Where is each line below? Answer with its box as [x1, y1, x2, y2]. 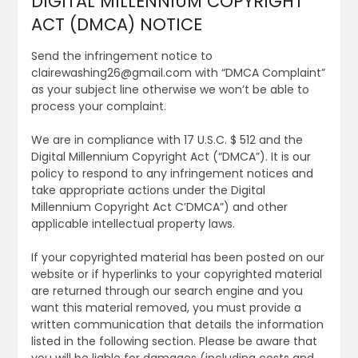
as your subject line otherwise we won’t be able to [30, 81, 309, 97]
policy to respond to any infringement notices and [30, 165, 313, 181]
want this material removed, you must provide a [30, 299, 301, 316]
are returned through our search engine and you [30, 282, 303, 299]
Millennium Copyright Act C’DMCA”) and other [30, 198, 288, 215]
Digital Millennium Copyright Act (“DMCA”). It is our [30, 148, 311, 165]
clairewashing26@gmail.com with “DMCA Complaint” [30, 64, 325, 81]
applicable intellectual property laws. [30, 215, 235, 232]
